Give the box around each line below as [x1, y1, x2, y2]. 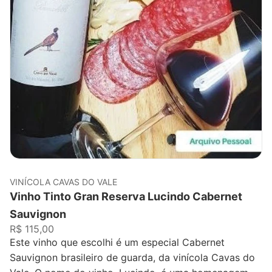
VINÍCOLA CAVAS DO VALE [10, 176, 117, 187]
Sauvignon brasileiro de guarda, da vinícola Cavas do [10, 251, 255, 263]
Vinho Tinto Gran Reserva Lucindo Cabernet [10, 189, 242, 203]
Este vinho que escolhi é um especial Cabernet [10, 236, 225, 248]
